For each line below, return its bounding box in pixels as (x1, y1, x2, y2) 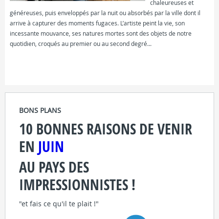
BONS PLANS (19, 106, 61, 115)
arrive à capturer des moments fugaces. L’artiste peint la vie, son (10, 20, 185, 27)
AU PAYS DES (19, 157, 89, 177)
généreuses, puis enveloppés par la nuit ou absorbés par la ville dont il (10, 9, 200, 17)
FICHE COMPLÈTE (20, 56, 75, 66)
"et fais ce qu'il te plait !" (19, 199, 99, 208)
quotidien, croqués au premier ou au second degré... (10, 40, 152, 47)
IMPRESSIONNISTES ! (19, 175, 135, 195)
